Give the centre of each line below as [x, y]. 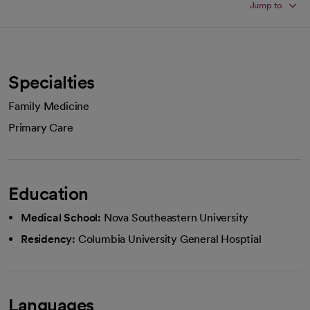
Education [48, 193]
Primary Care [41, 128]
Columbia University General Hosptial [170, 239]
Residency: [48, 239]
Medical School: [61, 218]
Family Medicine [49, 106]
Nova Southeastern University [176, 218]
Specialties [52, 82]
